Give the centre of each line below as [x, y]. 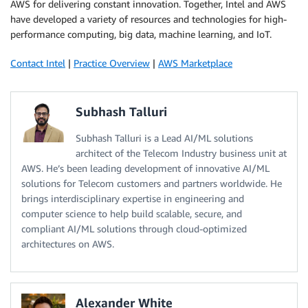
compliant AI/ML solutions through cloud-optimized [134, 229]
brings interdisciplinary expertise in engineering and [133, 199]
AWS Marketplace [195, 63]
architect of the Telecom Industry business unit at [181, 153]
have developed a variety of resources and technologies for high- [148, 19]
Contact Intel [38, 63]
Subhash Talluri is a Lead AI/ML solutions [164, 138]
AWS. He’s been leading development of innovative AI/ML [145, 168]
